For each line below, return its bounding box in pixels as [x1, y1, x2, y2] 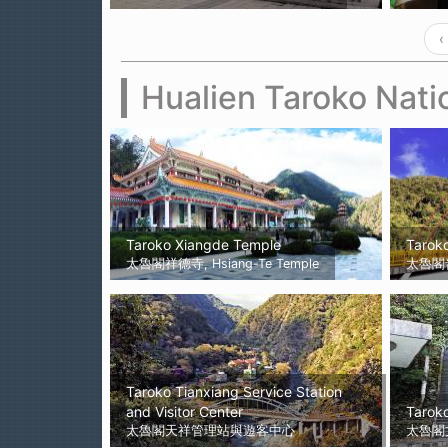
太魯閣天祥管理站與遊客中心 [126, 423, 295, 439]
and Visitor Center [126, 403, 243, 421]
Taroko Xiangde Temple [126, 236, 281, 254]
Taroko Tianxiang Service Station [126, 383, 342, 401]
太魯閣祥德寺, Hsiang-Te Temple [126, 256, 319, 272]
